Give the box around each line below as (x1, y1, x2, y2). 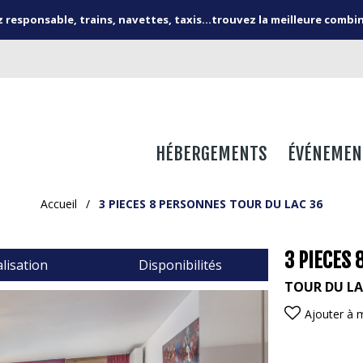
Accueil (41, 195, 77, 211)
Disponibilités (138, 255, 222, 274)
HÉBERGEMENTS (156, 142, 267, 164)
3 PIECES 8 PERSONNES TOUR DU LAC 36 (99, 195, 322, 211)
